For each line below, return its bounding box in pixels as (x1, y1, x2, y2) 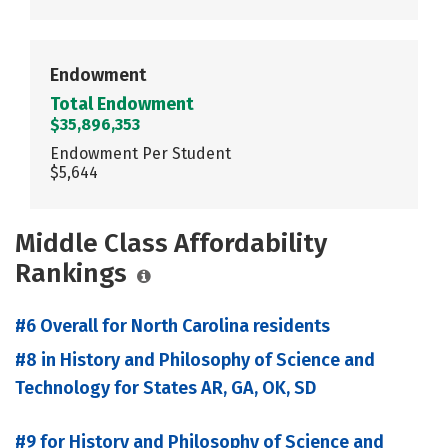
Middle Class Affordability (15, 227, 327, 259)
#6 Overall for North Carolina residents (15, 314, 330, 337)
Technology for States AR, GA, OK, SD (15, 376, 316, 399)
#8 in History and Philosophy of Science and (15, 348, 375, 371)
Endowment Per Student (50, 143, 231, 163)
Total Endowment (50, 92, 194, 115)
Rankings (15, 257, 127, 289)
